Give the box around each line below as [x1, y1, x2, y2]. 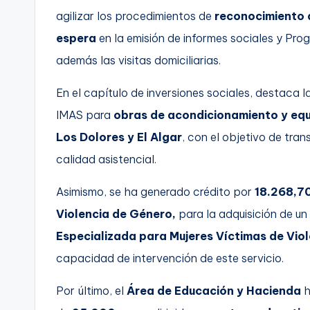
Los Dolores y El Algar [56, 129, 182, 144]
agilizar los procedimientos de [56, 8, 215, 23]
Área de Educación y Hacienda [127, 283, 301, 298]
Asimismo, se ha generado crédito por [56, 184, 255, 199]
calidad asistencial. [56, 152, 156, 166]
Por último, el [56, 283, 127, 298]
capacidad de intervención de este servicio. [56, 250, 284, 265]
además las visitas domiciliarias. [56, 53, 221, 67]
